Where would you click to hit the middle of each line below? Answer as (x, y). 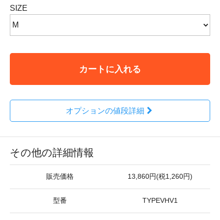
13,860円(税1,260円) (160, 177)
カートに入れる (110, 69)
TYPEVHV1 (160, 201)
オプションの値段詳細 (105, 111)
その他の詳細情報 (52, 152)
